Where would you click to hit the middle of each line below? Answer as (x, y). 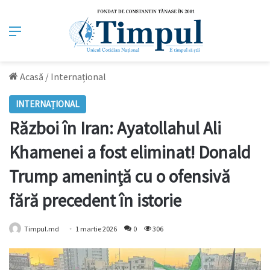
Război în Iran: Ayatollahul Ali (115, 128)
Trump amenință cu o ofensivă (120, 177)
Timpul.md (42, 229)
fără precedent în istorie (95, 201)
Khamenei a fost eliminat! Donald (130, 152)
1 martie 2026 (96, 229)
